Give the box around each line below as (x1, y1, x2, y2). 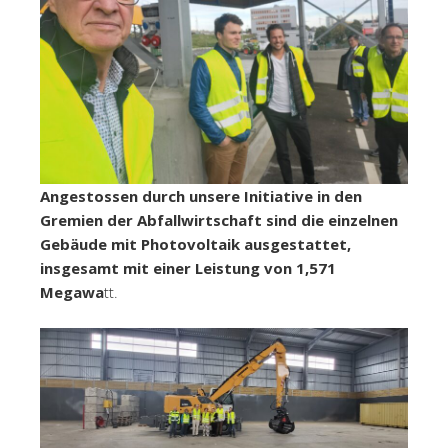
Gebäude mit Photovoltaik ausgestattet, (40, 233, 351, 254)
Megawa (40, 281, 104, 302)
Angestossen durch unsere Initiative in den (40, 185, 362, 206)
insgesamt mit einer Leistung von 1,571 (40, 257, 336, 278)
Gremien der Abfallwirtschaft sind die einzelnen (40, 209, 398, 230)
